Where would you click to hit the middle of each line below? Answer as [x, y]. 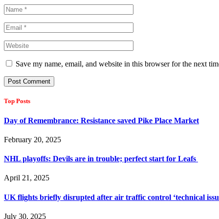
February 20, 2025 [33, 139]
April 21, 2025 [27, 178]
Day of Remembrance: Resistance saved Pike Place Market [101, 120]
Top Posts [17, 101]
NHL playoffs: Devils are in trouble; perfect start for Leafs [101, 159]
